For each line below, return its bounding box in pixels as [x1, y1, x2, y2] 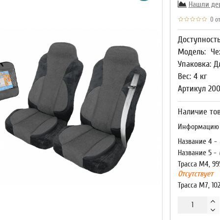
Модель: [177, 47, 206, 57]
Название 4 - [177, 137, 219, 146]
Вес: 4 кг [177, 71, 207, 82]
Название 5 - [177, 148, 219, 157]
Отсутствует [177, 169, 213, 178]
